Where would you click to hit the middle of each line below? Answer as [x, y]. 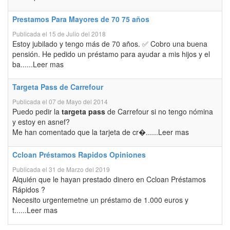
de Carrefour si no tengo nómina [159, 111]
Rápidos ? [29, 189]
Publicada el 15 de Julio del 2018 [59, 34]
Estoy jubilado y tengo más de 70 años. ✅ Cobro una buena [110, 44]
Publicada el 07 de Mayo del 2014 [60, 101]
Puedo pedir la [37, 111]
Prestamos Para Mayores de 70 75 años [81, 19]
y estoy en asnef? [41, 122]
